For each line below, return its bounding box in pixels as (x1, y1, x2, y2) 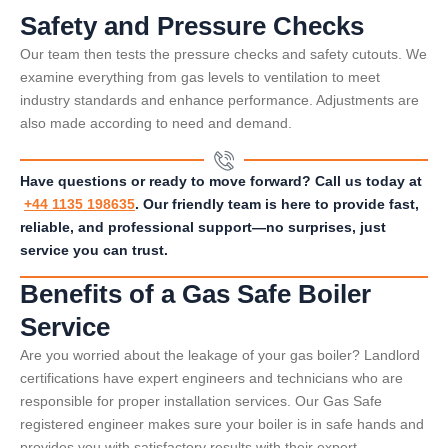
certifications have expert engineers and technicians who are (20, 370, 403, 387)
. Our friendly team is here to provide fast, (135, 195, 419, 212)
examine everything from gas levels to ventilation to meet (20, 69, 380, 86)
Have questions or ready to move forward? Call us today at (20, 172, 422, 189)
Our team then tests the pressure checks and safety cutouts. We (20, 46, 427, 63)
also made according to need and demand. (20, 115, 292, 132)
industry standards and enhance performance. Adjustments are (20, 92, 419, 109)
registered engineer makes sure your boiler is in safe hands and (20, 416, 424, 433)
